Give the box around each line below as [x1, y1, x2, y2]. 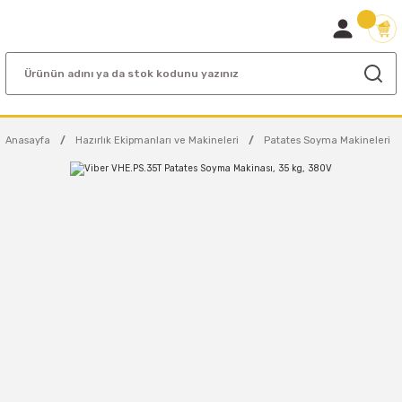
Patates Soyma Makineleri [264, 135, 390, 146]
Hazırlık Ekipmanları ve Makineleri [75, 135, 239, 146]
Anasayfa [5, 135, 50, 146]
